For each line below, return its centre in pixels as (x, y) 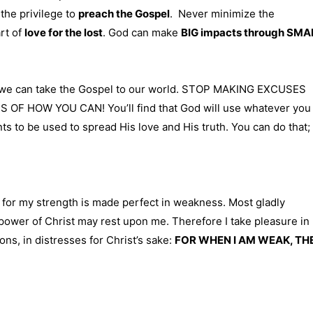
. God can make (142, 33)
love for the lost (64, 33)
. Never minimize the (222, 14)
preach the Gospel (124, 14)
